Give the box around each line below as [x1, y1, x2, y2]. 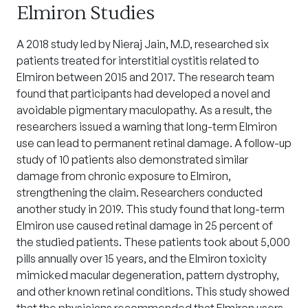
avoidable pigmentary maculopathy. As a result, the [16, 103, 272, 117]
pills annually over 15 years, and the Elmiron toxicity [16, 252, 267, 265]
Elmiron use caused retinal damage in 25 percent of [16, 219, 273, 232]
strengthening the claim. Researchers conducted [16, 186, 263, 199]
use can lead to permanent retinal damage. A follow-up [16, 136, 291, 150]
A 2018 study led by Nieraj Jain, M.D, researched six [16, 37, 269, 51]
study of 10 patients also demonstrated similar [16, 153, 248, 166]
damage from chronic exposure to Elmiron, [16, 169, 231, 183]
